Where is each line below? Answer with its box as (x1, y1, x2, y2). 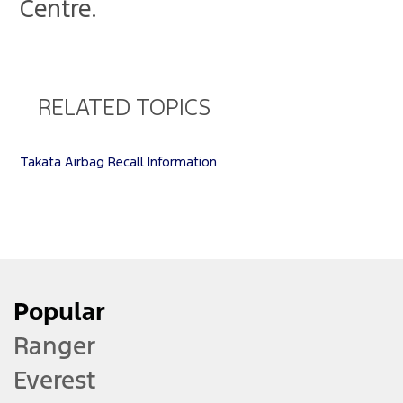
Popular (13, 296, 105, 327)
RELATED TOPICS (38, 98, 211, 119)
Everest (13, 364, 96, 396)
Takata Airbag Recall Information (20, 157, 218, 168)
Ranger (13, 330, 95, 362)
